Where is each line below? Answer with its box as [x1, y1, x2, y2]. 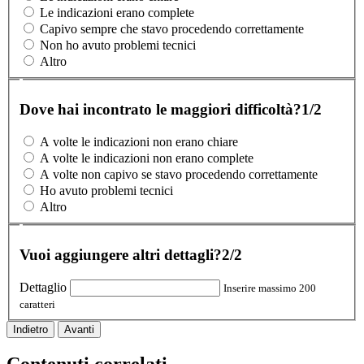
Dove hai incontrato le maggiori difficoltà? [19, 100, 301, 118]
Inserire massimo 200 [223, 281, 316, 294]
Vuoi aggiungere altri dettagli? [19, 245, 222, 263]
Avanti [64, 323, 94, 336]
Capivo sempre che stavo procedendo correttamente [40, 22, 304, 37]
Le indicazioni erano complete [40, 6, 194, 20]
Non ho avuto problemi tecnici [40, 38, 196, 53]
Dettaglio [19, 279, 67, 294]
